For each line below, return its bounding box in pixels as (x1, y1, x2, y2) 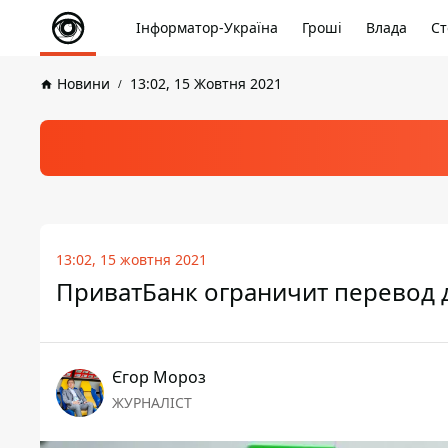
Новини (57, 74, 110, 93)
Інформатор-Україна (136, 18, 278, 37)
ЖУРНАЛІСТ (112, 393, 192, 412)
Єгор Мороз (112, 366, 206, 388)
